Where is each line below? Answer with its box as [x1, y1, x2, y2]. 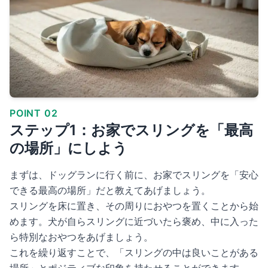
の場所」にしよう [10, 139, 127, 157]
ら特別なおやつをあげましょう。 [10, 231, 153, 243]
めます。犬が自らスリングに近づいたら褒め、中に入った [10, 215, 258, 228]
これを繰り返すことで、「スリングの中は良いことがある [10, 246, 258, 259]
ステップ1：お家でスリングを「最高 [10, 121, 253, 139]
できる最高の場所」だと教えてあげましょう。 [10, 184, 211, 197]
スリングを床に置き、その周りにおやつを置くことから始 [10, 200, 258, 212]
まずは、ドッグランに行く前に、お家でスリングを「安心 [10, 169, 258, 181]
